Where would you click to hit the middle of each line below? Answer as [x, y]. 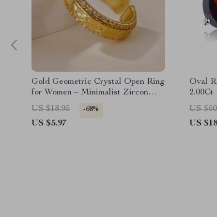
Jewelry [47, 103]
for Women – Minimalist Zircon [90, 93]
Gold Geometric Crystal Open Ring [98, 82]
